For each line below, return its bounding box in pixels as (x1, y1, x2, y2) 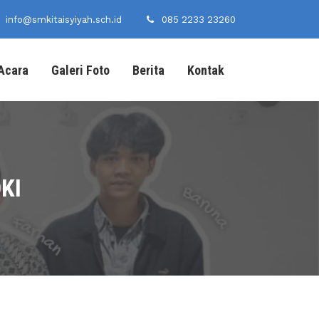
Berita (132, 62, 164, 78)
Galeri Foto (51, 62, 110, 78)
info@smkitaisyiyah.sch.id (6, 14, 122, 25)
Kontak (187, 62, 224, 78)
